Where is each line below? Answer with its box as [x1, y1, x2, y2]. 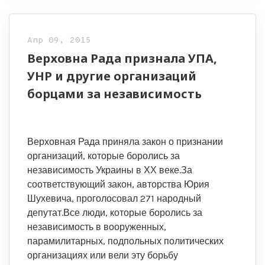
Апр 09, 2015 [27, 35, 91, 46]
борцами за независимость [27, 86, 202, 102]
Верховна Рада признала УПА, [27, 50, 217, 66]
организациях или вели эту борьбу [27, 250, 178, 261]
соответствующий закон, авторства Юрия [27, 179, 209, 190]
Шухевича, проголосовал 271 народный [27, 193, 201, 204]
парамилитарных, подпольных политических [27, 235, 224, 247]
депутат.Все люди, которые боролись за [27, 207, 202, 218]
